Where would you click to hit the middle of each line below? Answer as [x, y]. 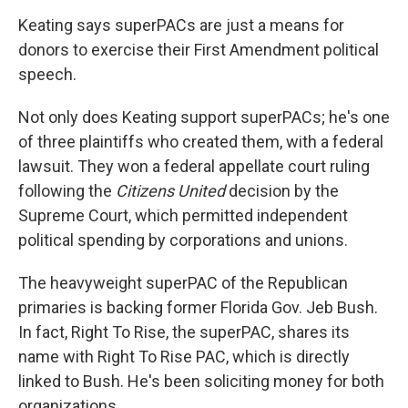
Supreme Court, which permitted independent [183, 216]
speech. [47, 75]
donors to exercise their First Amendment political [199, 50]
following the [67, 191]
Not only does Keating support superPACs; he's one [204, 117]
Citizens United [170, 191]
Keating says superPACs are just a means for [181, 25]
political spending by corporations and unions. [183, 240]
